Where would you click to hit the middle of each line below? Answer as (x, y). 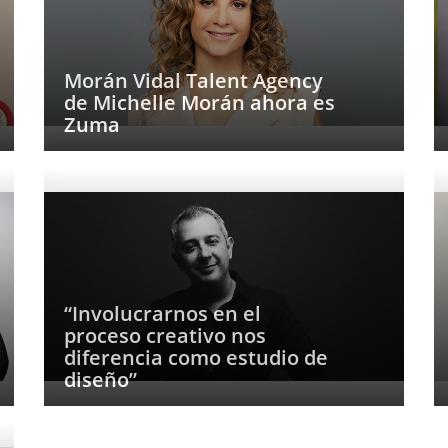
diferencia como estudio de (196, 357)
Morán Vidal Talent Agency (193, 80)
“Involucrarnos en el (162, 313)
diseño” (100, 379)
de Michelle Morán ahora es (199, 102)
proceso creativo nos (165, 335)
